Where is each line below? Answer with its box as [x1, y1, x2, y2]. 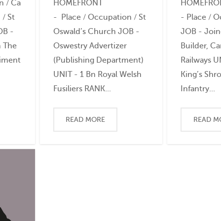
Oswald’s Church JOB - [53, 27, 140, 37]
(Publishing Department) [53, 55, 144, 65]
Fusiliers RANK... [53, 84, 111, 94]
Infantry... [181, 84, 216, 94]
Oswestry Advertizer [53, 41, 127, 51]
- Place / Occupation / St [53, 12, 146, 22]
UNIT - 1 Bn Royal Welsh [53, 70, 142, 79]
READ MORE [66, 115, 106, 124]
